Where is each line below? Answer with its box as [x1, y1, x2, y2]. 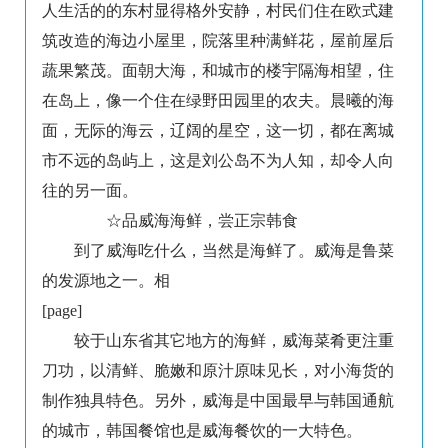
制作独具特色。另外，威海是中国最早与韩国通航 [42, 392, 394, 410]
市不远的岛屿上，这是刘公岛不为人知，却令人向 [42, 152, 394, 170]
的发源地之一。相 [42, 272, 170, 290]
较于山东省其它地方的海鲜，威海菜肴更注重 [74, 332, 394, 350]
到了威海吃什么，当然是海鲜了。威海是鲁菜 [74, 242, 394, 260]
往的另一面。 [42, 182, 138, 200]
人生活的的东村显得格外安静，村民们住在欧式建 [42, 2, 394, 20]
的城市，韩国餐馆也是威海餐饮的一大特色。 [42, 422, 362, 440]
